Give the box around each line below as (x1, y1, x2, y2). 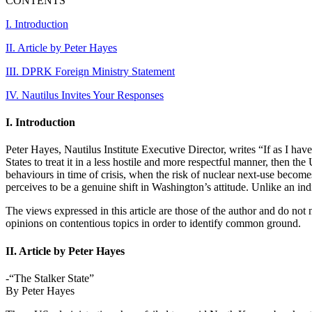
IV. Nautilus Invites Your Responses (6, 88, 164, 101)
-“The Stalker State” (6, 272, 94, 284)
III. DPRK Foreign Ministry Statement (6, 65, 175, 77)
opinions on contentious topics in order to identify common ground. (6, 217, 301, 230)
